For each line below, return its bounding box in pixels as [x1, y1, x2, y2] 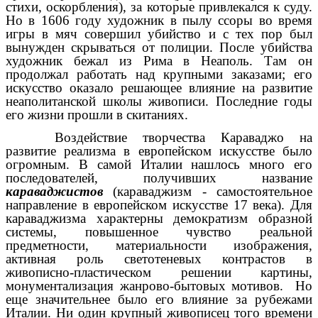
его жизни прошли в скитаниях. [6, 106, 188, 122]
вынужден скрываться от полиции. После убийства [6, 39, 312, 55]
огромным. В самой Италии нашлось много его [6, 156, 312, 172]
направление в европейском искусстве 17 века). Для [6, 197, 312, 212]
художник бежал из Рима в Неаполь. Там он [6, 53, 312, 68]
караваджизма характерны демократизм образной [6, 210, 312, 226]
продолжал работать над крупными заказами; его [6, 66, 312, 82]
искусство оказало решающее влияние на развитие [6, 79, 312, 95]
